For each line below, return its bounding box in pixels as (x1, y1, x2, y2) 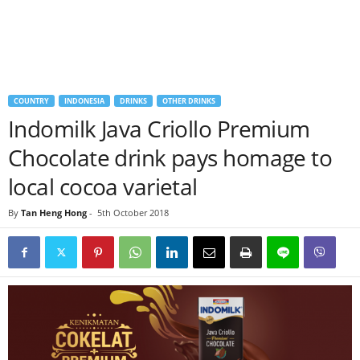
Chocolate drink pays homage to (8, 142, 333, 173)
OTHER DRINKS (162, 96, 215, 106)
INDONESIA (64, 96, 104, 106)
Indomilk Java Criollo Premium (8, 113, 310, 144)
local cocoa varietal (8, 171, 198, 202)
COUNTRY (14, 96, 49, 106)
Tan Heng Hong (21, 207, 87, 219)
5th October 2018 (97, 207, 169, 219)
